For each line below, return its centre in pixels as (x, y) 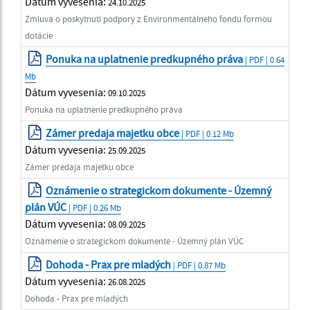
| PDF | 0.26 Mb (94, 207)
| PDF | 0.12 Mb (207, 133)
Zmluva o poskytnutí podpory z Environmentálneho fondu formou (148, 18)
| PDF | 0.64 (264, 59)
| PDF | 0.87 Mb (199, 265)
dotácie (39, 35)
